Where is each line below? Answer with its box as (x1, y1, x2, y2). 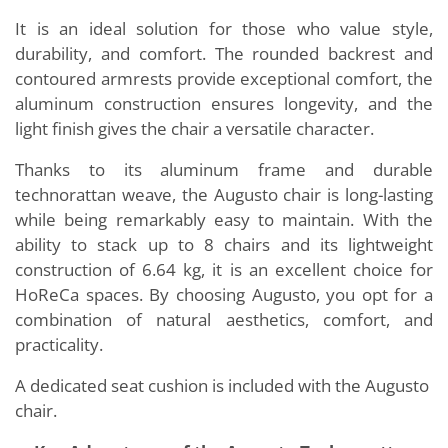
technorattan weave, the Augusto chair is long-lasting (15, 183, 433, 206)
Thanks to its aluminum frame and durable (15, 158, 433, 181)
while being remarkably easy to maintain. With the (15, 208, 433, 231)
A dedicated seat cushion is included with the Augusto (15, 374, 429, 397)
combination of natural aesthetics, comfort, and (15, 308, 433, 331)
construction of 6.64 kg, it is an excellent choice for (15, 258, 433, 281)
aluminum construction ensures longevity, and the (15, 92, 433, 115)
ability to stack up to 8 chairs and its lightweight (15, 233, 433, 256)
